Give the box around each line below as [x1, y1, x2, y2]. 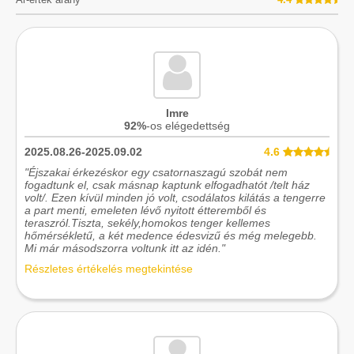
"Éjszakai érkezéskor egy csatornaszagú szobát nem [24, 166, 288, 179]
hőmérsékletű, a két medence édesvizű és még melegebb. [24, 229, 317, 243]
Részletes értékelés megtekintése [24, 262, 193, 276]
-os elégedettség [146, 119, 230, 133]
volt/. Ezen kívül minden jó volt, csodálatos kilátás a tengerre [24, 191, 326, 205]
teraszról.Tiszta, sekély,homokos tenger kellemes [24, 217, 270, 230]
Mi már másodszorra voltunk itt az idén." [24, 242, 225, 255]
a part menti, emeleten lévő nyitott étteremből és [24, 204, 266, 217]
